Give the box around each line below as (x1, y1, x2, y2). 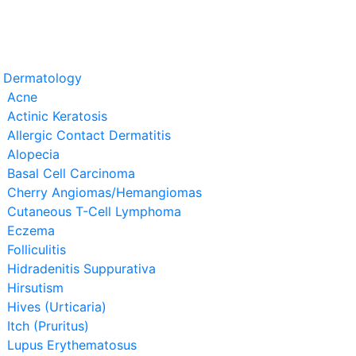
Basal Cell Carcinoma (7, 165, 135, 181)
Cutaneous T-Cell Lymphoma (7, 203, 181, 219)
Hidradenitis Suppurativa (7, 261, 156, 277)
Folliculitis (7, 242, 66, 257)
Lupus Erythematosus (7, 337, 137, 353)
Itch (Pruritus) (7, 318, 89, 334)
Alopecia (7, 146, 60, 162)
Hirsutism (7, 280, 64, 296)
